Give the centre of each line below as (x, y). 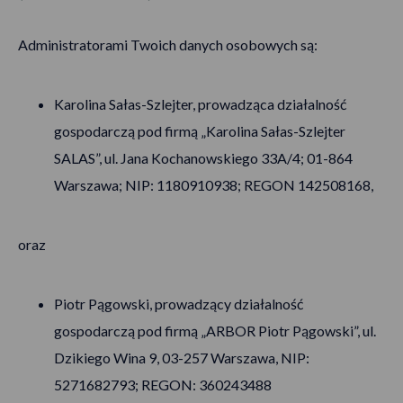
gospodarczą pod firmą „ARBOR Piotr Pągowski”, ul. (215, 331)
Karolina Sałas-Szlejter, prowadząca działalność (200, 104)
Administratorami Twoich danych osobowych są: (168, 45)
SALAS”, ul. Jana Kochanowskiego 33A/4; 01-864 (203, 158)
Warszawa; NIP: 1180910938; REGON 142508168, (214, 185)
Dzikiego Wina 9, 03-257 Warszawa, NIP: (182, 358)
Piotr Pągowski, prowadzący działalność (179, 304)
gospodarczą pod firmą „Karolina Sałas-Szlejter (200, 131)
